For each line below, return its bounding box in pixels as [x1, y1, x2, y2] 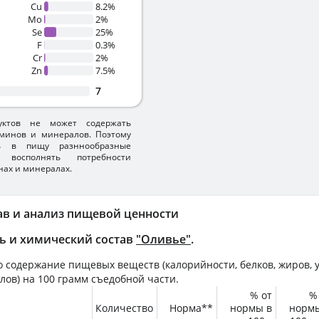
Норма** [169, 301, 213, 315]
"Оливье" [136, 231, 191, 247]
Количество [95, 301, 153, 315]
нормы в [230, 301, 272, 315]
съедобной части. [88, 272, 179, 286]
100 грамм [38, 272, 88, 286]
